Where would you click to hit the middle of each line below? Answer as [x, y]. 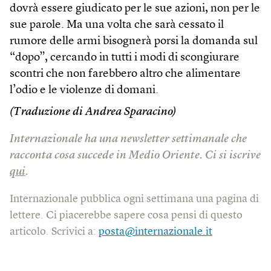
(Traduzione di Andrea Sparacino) [93, 112]
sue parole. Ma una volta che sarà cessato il [117, 25]
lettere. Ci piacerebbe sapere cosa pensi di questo [126, 215]
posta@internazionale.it [155, 231]
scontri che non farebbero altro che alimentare [125, 74]
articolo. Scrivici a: [54, 231]
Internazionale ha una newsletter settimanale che [128, 139]
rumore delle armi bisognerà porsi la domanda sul [134, 41]
